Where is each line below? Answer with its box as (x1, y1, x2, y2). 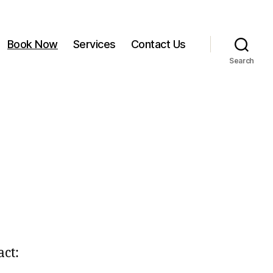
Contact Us (130, 38, 186, 51)
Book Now (7, 38, 58, 51)
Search (229, 55, 255, 65)
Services (73, 38, 116, 51)
